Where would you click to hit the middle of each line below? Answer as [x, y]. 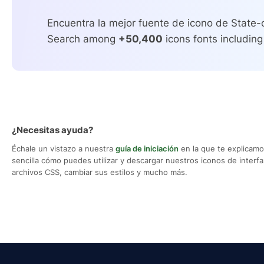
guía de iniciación [147, 149]
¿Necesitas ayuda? [52, 130]
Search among [83, 39]
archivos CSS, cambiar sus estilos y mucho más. [100, 172]
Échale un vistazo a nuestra [64, 149]
